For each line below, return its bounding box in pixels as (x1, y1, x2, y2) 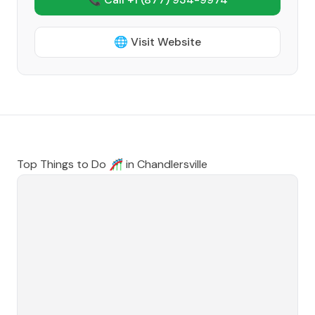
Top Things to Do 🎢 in (17, 157, 137, 172)
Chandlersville (137, 157, 207, 172)
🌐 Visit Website (114, 34, 201, 49)
